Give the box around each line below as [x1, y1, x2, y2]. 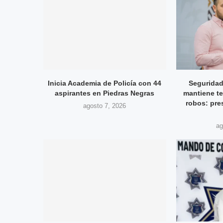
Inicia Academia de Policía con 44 [48, 79, 162, 88]
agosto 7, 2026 [83, 102, 126, 110]
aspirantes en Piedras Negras [55, 89, 155, 98]
